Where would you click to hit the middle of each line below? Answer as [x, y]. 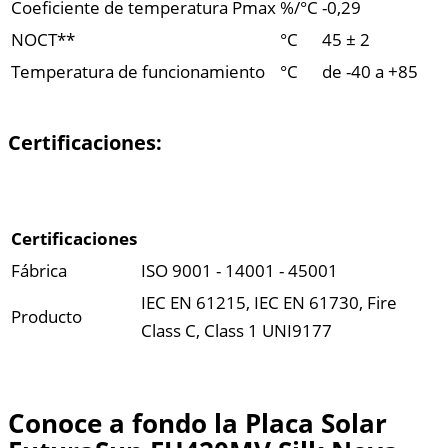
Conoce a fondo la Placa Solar [197, 422]
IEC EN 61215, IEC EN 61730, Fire [269, 302]
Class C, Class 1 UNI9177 [236, 330]
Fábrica [39, 270]
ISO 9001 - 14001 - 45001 [239, 270]
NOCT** [43, 39]
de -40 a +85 [370, 71]
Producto [46, 316]
